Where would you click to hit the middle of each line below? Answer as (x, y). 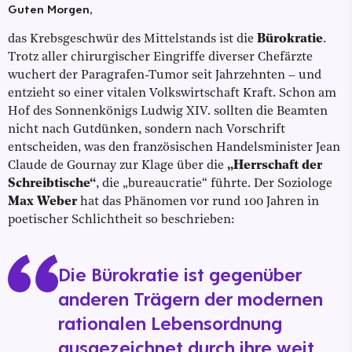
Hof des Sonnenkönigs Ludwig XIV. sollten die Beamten (168, 112)
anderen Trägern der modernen (191, 299)
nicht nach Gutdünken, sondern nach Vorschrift (147, 130)
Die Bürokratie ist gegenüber (180, 275)
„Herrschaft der (275, 166)
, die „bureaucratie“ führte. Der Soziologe (214, 184)
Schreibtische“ (52, 184)
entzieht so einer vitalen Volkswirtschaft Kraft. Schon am (172, 94)
